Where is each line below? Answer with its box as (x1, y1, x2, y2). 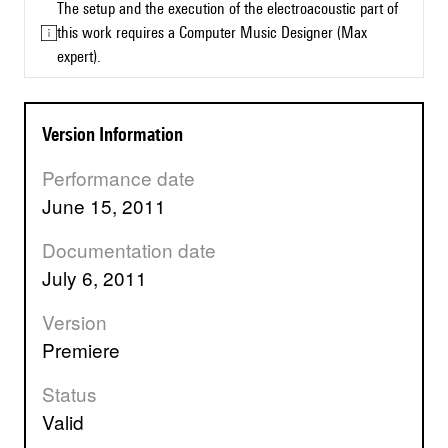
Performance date (54, 164, 195, 192)
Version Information (51, 123, 183, 146)
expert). (57, 47, 101, 67)
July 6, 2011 (52, 264, 147, 292)
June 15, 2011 (52, 192, 166, 220)
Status (55, 380, 97, 408)
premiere (55, 336, 120, 364)
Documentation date (56, 236, 216, 264)
